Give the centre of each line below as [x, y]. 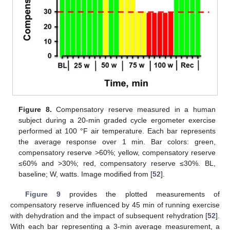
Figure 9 [43, 194]
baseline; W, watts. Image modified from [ [86, 174]
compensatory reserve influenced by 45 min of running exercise [115, 205]
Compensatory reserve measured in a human [133, 110]
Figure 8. [35, 110]
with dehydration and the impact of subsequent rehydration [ [109, 215]
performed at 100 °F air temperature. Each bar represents [117, 131]
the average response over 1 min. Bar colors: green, [117, 142]
